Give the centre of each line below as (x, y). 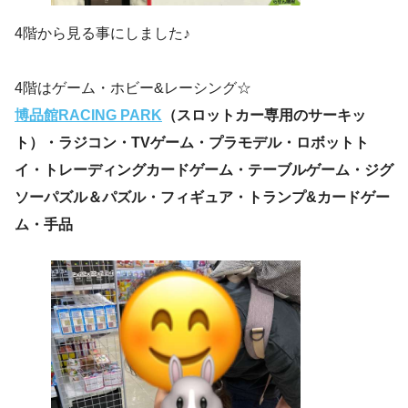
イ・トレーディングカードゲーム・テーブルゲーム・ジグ (204, 170)
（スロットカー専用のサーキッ (264, 116)
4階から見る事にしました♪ (102, 34)
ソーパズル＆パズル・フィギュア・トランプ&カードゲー (202, 198)
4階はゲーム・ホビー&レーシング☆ (133, 88)
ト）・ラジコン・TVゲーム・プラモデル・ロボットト (192, 143)
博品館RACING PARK (88, 116)
